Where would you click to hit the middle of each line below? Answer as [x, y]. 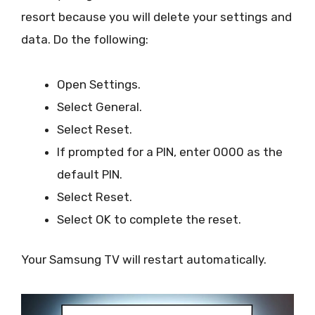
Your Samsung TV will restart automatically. [144, 260]
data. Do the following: [85, 39]
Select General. [99, 107]
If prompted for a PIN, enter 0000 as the [170, 152]
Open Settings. [99, 84]
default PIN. [90, 174]
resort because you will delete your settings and [156, 17]
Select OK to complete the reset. [149, 219]
